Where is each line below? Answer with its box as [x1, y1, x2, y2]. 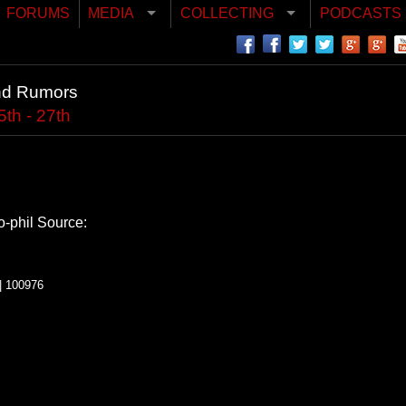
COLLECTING [180, 5, 275, 22]
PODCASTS [319, 5, 401, 22]
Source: [34, 214, 87, 230]
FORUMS [6, 5, 71, 22]
